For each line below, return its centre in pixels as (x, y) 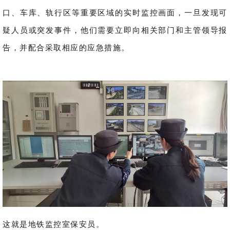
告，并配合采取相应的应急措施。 (66, 47)
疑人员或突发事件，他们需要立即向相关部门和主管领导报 (115, 30)
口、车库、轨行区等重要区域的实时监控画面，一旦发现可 (115, 12)
